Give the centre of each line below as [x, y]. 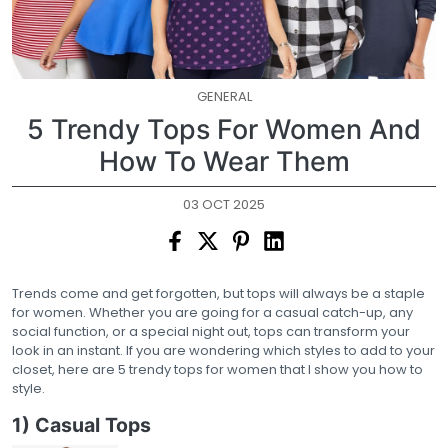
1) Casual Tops [84, 425]
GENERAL [224, 96]
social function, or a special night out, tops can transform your [211, 331]
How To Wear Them [224, 161]
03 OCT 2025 [224, 204]
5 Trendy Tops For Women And [224, 129]
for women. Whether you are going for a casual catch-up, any [212, 312]
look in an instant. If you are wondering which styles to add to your [223, 350]
